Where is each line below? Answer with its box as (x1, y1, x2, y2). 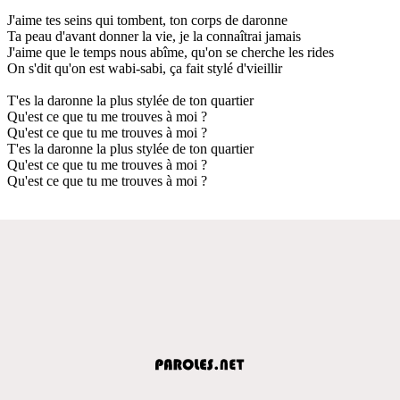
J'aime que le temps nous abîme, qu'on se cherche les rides (7, 44, 334, 60)
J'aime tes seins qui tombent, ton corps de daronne (7, 12, 287, 28)
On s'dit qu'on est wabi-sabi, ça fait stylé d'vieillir (7, 60, 282, 76)
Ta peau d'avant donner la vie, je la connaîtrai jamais (7, 28, 301, 44)
